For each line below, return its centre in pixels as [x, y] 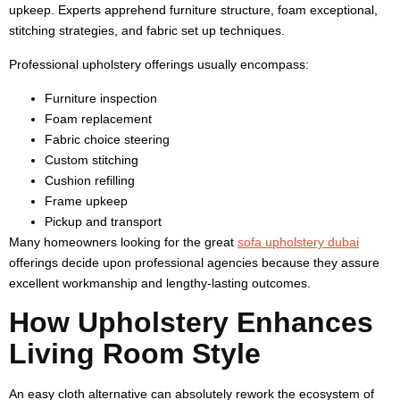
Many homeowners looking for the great [123, 242]
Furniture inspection [101, 98]
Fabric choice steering [107, 139]
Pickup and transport [103, 221]
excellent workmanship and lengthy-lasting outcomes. [160, 283]
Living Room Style [135, 353]
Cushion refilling [90, 180]
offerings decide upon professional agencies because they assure [194, 262]
